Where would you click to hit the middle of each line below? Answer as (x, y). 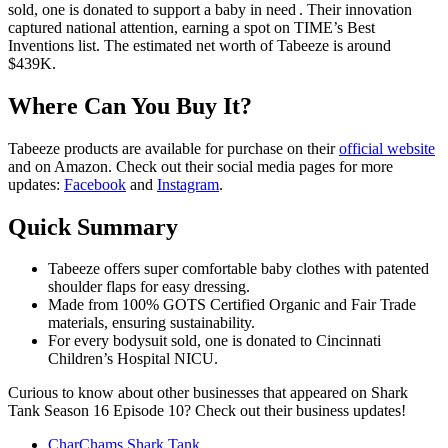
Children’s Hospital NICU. (133, 359)
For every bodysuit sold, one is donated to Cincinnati (214, 341)
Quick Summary (93, 226)
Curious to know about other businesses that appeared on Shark (208, 393)
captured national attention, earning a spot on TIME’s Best (191, 27)
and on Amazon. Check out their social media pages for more (200, 166)
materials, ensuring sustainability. (151, 323)
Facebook (95, 184)
